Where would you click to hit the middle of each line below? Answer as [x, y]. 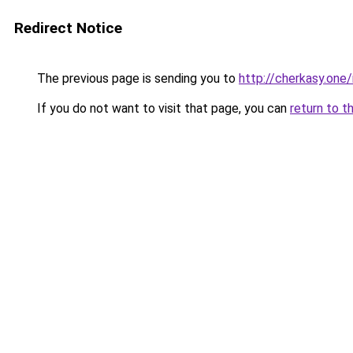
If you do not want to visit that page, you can [162, 108]
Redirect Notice [68, 28]
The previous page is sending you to [136, 78]
